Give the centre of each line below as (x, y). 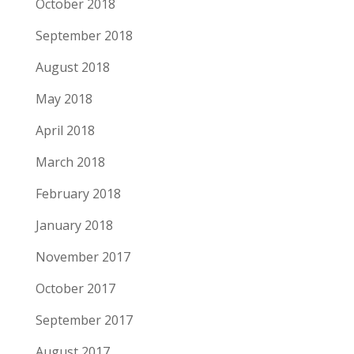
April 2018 (65, 131)
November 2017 (83, 257)
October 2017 (75, 289)
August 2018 (72, 68)
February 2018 (78, 194)
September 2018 (84, 36)
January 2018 (74, 226)
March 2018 (70, 162)
